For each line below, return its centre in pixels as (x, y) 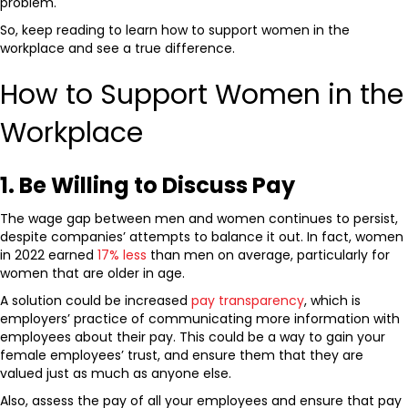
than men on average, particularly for (268, 255)
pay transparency (248, 301)
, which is (332, 301)
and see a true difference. (152, 49)
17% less (122, 255)
